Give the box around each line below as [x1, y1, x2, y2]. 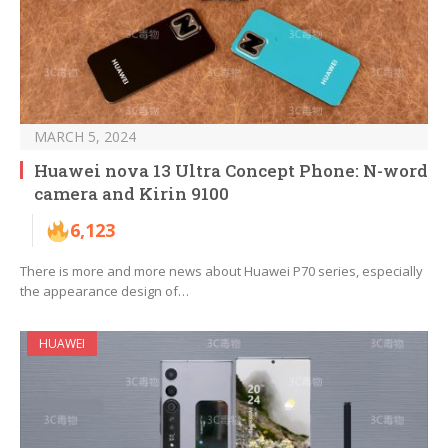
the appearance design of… [20, 282, 189, 301]
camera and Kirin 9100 [34, 182, 229, 206]
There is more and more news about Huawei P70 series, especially [20, 262, 423, 281]
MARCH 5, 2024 [34, 127, 136, 147]
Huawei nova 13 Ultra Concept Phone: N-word [34, 159, 428, 183]
